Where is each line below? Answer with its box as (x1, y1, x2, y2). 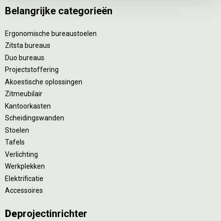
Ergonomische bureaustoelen (5, 29, 97, 37)
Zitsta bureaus (5, 41, 50, 50)
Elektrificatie (5, 174, 43, 183)
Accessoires (5, 186, 43, 195)
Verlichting (5, 150, 38, 158)
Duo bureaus (5, 53, 44, 62)
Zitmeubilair (5, 90, 42, 98)
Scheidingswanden (5, 114, 64, 122)
